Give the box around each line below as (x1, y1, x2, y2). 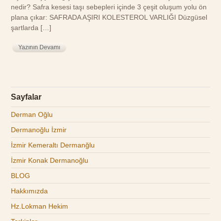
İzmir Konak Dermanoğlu (11, 156, 89, 164)
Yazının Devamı (18, 43, 61, 51)
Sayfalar (11, 92, 42, 101)
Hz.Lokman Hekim (11, 202, 69, 210)
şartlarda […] (11, 24, 52, 32)
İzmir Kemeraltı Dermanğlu (11, 141, 95, 149)
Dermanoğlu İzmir (11, 125, 67, 134)
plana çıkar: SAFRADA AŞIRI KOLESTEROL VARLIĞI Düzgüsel (11, 13, 208, 22)
